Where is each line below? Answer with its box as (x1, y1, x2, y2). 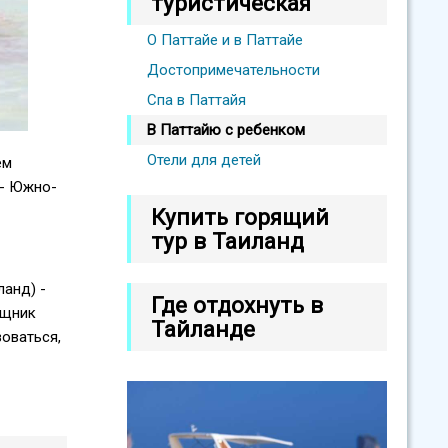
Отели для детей (147, 151, 261, 169)
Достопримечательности (147, 61, 320, 79)
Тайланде (151, 316, 255, 342)
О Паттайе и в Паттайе (147, 31, 303, 49)
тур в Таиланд (151, 228, 304, 254)
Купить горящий (151, 204, 329, 230)
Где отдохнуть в (151, 292, 323, 318)
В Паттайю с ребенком (147, 121, 305, 139)
